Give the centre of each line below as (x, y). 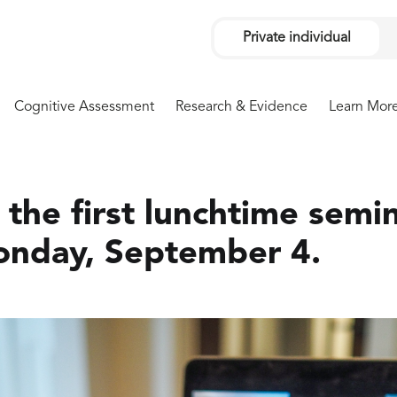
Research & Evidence (241, 107)
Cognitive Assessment (84, 107)
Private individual (297, 38)
